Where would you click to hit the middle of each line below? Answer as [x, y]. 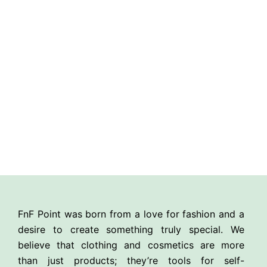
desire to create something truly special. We [131, 230]
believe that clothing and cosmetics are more [131, 245]
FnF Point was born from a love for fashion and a [131, 214]
